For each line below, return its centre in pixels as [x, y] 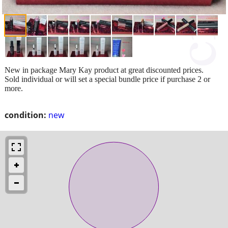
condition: [25, 115]
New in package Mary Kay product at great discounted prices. [104, 70]
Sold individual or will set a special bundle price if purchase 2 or [107, 79]
